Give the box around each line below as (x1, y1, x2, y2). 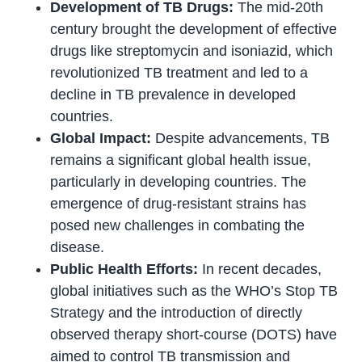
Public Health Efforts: (50, 261, 203, 278)
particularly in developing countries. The (50, 174, 307, 191)
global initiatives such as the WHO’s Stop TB (50, 283, 339, 300)
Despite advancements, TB (151, 130, 330, 147)
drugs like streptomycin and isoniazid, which (50, 43, 334, 60)
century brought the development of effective (50, 21, 338, 38)
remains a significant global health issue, (50, 152, 312, 169)
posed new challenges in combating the (50, 217, 305, 234)
